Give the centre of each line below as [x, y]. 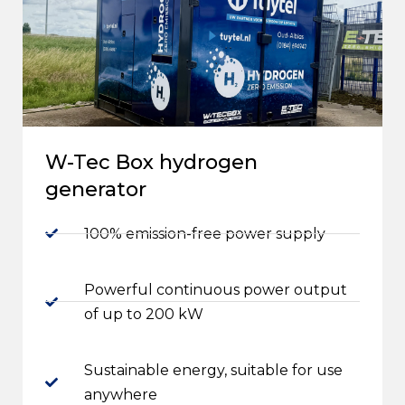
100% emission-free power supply [204, 233]
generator [96, 189]
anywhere [120, 394]
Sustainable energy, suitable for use [213, 370]
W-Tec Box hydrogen [151, 162]
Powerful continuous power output [215, 289]
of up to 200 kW [143, 314]
